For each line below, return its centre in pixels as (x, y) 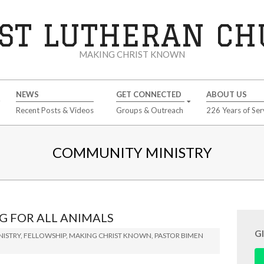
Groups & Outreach (149, 110)
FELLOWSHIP (45, 235)
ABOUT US (226, 94)
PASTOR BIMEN (179, 235)
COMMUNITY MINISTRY (132, 152)
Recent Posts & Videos (55, 110)
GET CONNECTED (148, 94)
